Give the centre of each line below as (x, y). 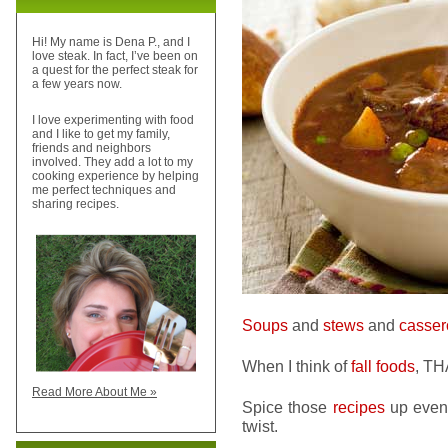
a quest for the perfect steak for (115, 70)
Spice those (287, 407)
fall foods (383, 366)
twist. (260, 426)
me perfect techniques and (104, 190)
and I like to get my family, (101, 134)
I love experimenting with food (113, 120)
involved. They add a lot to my (112, 162)
